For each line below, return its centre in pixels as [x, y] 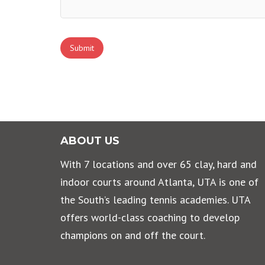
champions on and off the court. [133, 235]
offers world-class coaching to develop [150, 217]
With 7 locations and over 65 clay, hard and [159, 164]
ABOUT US [90, 140]
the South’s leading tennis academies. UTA [155, 200]
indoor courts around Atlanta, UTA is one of [159, 182]
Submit [82, 48]
